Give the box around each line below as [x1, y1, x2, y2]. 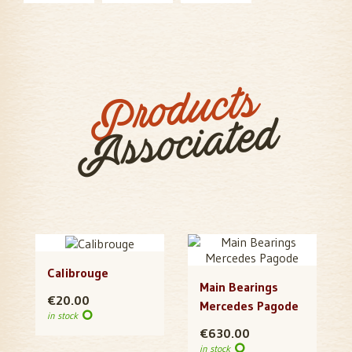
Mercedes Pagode [200, 298, 299, 314]
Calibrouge [47, 265, 108, 281]
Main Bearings [200, 279, 278, 295]
